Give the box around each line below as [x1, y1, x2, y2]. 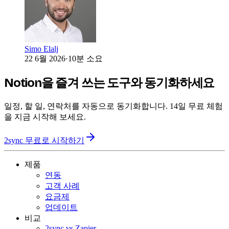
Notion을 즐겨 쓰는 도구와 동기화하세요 [4, 75, 215, 90]
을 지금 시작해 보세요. [4, 112, 86, 121]
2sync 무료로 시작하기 [4, 135, 84, 145]
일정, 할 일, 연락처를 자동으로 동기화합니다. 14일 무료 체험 [4, 101, 223, 110]
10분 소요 [68, 54, 103, 63]
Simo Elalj [25, 44, 58, 53]
